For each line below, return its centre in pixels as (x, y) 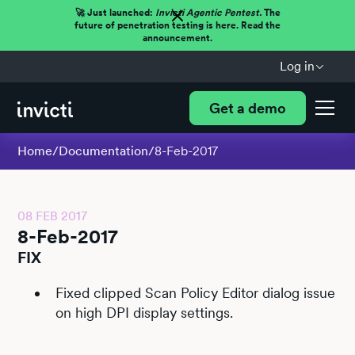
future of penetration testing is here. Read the (177, 25)
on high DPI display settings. (145, 313)
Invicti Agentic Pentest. (208, 13)
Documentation (104, 151)
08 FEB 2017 (53, 216)
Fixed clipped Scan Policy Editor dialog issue (196, 293)
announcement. (177, 38)
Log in (297, 66)
